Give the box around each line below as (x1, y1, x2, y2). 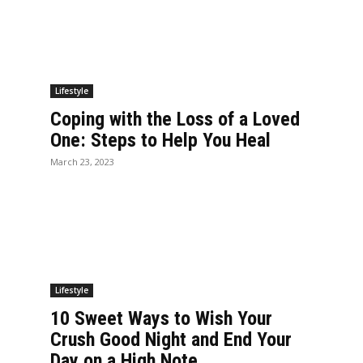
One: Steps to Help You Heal (50, 128, 271, 152)
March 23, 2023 (50, 155, 114, 168)
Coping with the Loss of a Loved (50, 107, 300, 130)
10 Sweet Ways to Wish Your (50, 306, 272, 330)
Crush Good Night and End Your (50, 327, 292, 351)
